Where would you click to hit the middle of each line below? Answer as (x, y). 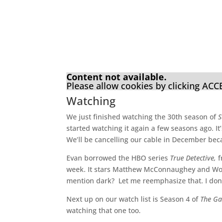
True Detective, (193, 158)
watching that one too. (104, 210)
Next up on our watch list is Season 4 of (134, 199)
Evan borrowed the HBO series (118, 158)
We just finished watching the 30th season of (142, 116)
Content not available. (117, 77)
